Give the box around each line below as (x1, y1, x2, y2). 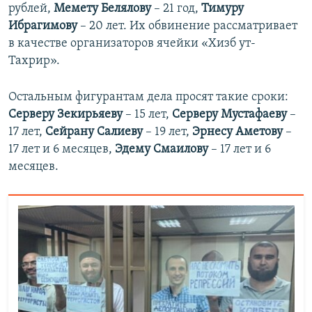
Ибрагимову (8, 19, 77, 33)
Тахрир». (8, 54, 60, 68)
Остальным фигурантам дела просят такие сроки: (8, 91, 288, 104)
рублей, (8, 2, 54, 16)
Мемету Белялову (54, 2, 151, 16)
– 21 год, (151, 2, 201, 16)
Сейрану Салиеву (45, 125, 143, 139)
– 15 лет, (123, 108, 172, 122)
